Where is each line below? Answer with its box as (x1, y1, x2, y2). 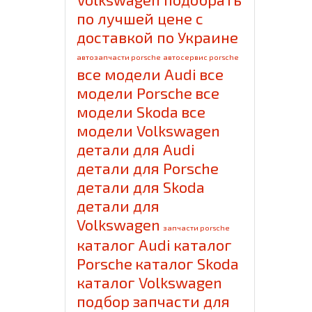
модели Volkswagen (77, 121, 221, 140)
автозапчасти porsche (77, 52, 161, 62)
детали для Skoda (77, 178, 205, 196)
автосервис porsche (163, 52, 239, 62)
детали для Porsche (77, 159, 219, 178)
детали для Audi (77, 140, 196, 159)
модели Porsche (77, 84, 193, 102)
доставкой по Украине (77, 28, 239, 47)
